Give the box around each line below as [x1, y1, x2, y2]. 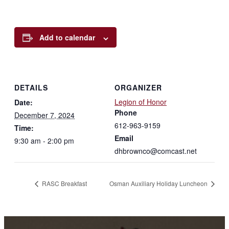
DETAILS [14, 82, 48, 93]
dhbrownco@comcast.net [114, 145, 197, 156]
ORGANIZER [114, 82, 162, 93]
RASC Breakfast [40, 179, 87, 188]
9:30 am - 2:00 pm [14, 135, 74, 146]
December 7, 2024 [14, 109, 75, 120]
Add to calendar [39, 32, 95, 43]
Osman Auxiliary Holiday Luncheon [109, 179, 209, 188]
